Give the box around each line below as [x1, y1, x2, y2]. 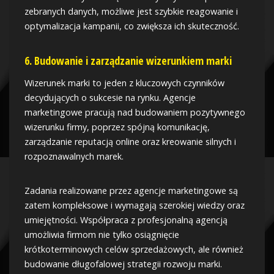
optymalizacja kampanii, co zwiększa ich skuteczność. [24, 20, 239, 32]
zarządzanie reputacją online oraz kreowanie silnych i [24, 136, 236, 148]
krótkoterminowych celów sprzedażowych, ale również [24, 243, 243, 256]
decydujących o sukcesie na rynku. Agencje [24, 92, 196, 104]
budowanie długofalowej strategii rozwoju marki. [24, 258, 222, 270]
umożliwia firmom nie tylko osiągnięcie [24, 229, 179, 241]
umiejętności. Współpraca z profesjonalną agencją [24, 214, 228, 226]
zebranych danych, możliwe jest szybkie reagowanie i [24, 6, 238, 18]
